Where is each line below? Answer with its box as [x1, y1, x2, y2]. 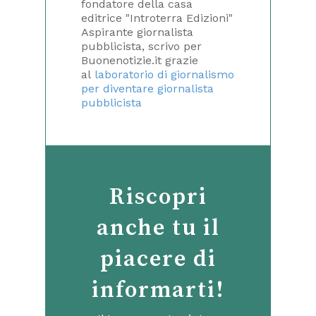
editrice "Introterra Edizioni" [81, 11, 233, 25]
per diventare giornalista [81, 82, 214, 96]
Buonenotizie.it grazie [81, 54, 198, 68]
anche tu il [96, 214, 220, 243]
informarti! [91, 276, 225, 305]
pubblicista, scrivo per [81, 39, 202, 54]
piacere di [99, 245, 217, 274]
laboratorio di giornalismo [91, 68, 234, 82]
